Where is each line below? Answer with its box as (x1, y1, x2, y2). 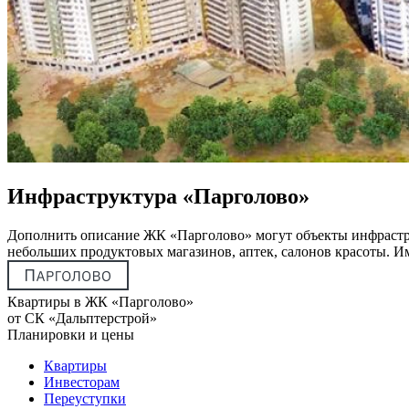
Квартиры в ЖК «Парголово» (7, 293, 194, 309)
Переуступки (44, 390, 126, 406)
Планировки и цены (7, 326, 134, 342)
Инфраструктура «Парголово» (7, 184, 309, 208)
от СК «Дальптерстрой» (7, 309, 157, 326)
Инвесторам (44, 373, 120, 390)
